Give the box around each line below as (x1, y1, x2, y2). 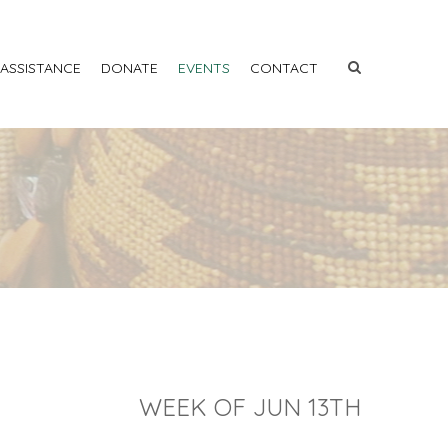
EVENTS (178, 59, 230, 77)
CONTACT (250, 59, 318, 77)
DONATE (101, 59, 158, 77)
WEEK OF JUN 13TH (139, 392, 361, 422)
